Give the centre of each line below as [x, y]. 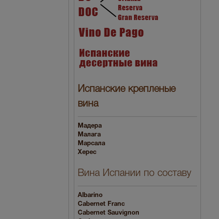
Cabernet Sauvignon [109, 213]
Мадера [90, 126]
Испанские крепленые [127, 89]
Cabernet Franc [101, 205]
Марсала [91, 143]
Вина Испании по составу [134, 174]
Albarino [90, 196]
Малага [89, 135]
